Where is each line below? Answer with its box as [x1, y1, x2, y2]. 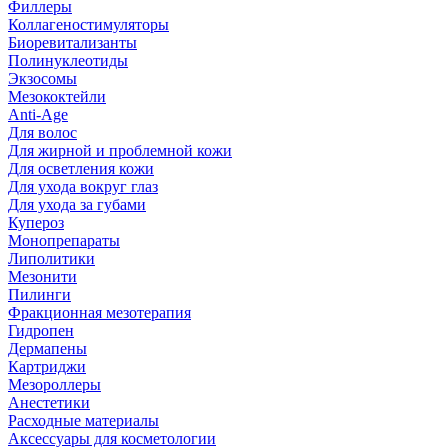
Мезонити [8, 268, 77, 285]
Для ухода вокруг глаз [8, 178, 158, 195]
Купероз [8, 214, 64, 231]
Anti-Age [8, 106, 68, 123]
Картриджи [8, 358, 86, 375]
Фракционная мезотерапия [8, 304, 191, 321]
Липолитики [8, 250, 95, 267]
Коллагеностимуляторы [8, 16, 169, 33]
